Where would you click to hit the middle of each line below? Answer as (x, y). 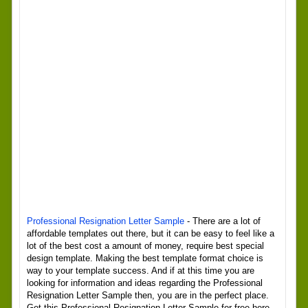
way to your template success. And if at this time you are (140, 271)
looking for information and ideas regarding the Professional (144, 283)
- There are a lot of (222, 221)
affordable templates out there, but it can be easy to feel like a (150, 233)
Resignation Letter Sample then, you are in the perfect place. (147, 295)
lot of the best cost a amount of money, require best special (145, 246)
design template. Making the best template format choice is (145, 258)
